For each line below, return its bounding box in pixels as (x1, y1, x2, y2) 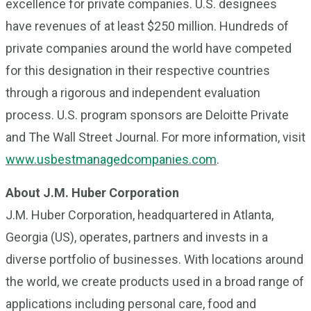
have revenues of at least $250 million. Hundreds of (6, 19, 289, 33)
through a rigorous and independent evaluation (6, 85, 260, 100)
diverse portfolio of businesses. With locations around (6, 252, 303, 267)
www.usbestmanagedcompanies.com (6, 152, 217, 167)
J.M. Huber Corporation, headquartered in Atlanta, (6, 208, 274, 222)
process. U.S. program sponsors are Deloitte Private (6, 108, 289, 122)
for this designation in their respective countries (6, 63, 270, 78)
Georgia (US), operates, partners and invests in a (6, 230, 268, 244)
